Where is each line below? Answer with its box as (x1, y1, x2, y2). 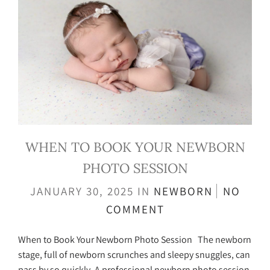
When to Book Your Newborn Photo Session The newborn (18, 233, 251, 246)
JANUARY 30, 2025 (30, 184, 137, 199)
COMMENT (105, 202, 165, 217)
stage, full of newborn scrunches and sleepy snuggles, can (18, 248, 250, 262)
